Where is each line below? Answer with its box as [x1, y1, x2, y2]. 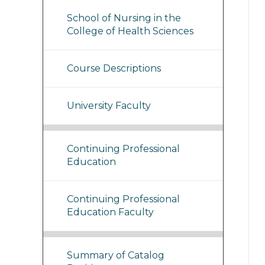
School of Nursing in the [67, 12, 181, 24]
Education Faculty [67, 206, 154, 218]
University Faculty [67, 100, 151, 111]
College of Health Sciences [67, 25, 193, 37]
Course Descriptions [67, 63, 161, 74]
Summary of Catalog [67, 250, 164, 261]
